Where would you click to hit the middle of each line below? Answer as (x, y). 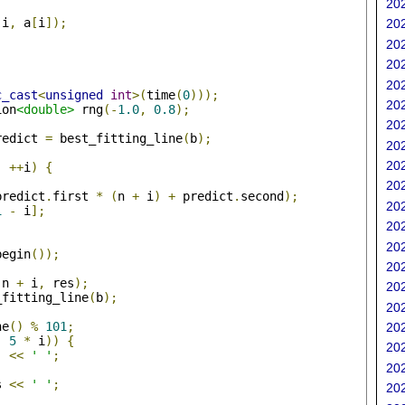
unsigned (74, 95)
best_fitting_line (117, 139)
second (262, 197)
